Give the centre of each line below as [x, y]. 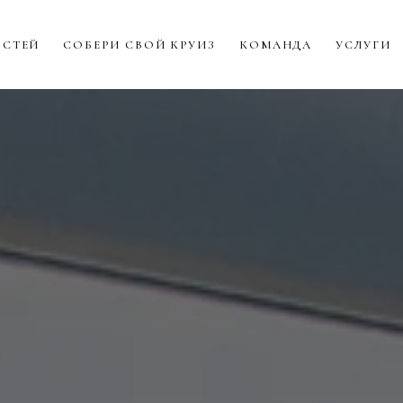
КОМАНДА [276, 45]
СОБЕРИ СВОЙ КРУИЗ [139, 45]
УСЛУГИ [363, 45]
